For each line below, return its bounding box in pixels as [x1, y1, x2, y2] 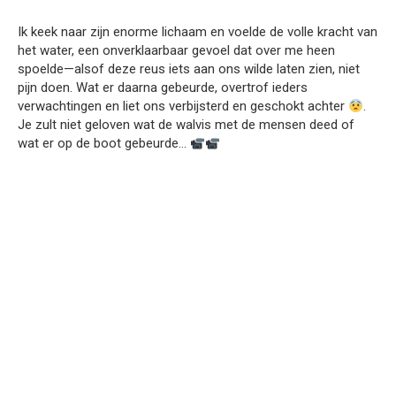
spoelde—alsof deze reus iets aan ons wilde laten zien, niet [18, 61, 360, 78]
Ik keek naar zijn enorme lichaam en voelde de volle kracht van [18, 24, 377, 41]
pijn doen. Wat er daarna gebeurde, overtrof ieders [18, 80, 308, 96]
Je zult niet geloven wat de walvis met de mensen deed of [18, 117, 354, 133]
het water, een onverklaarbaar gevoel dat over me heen [18, 42, 335, 59]
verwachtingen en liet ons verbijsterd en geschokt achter [18, 98, 348, 115]
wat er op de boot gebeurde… [18, 135, 190, 152]
